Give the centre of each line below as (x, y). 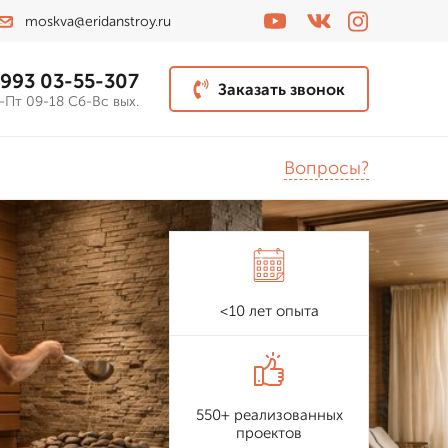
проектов (269, 433)
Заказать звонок (281, 89)
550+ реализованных (269, 415)
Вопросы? (326, 168)
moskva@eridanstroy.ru (97, 21)
